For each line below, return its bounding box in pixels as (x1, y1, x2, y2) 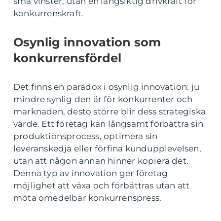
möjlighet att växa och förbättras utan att (13, 181, 190, 191)
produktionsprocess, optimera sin (13, 131, 158, 142)
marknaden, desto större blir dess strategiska (13, 107, 206, 117)
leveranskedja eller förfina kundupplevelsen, (13, 144, 201, 154)
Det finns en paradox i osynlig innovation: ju (13, 82, 200, 92)
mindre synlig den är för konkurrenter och (13, 94, 193, 105)
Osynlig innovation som (13, 35, 161, 50)
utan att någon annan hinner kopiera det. (13, 156, 189, 166)
